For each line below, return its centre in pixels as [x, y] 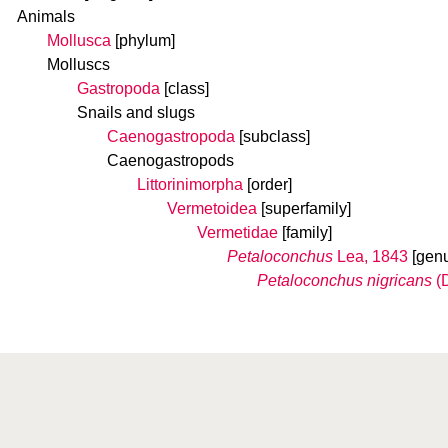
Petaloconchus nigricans [344, 280]
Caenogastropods [170, 160]
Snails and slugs [136, 112]
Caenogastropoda [171, 136]
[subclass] [274, 136]
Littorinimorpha [190, 184]
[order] [269, 184]
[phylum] [145, 40]
